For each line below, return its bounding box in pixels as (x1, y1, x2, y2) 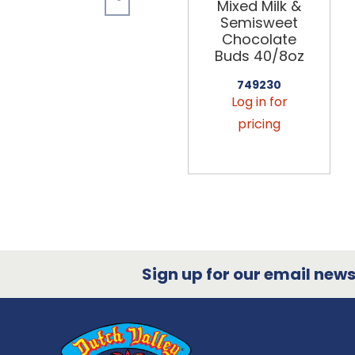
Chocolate (222, 29, 296, 49)
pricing (238, 114, 281, 133)
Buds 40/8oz (214, 45, 304, 66)
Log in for (231, 92, 288, 111)
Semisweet (220, 12, 298, 32)
